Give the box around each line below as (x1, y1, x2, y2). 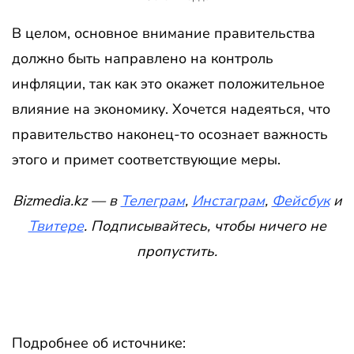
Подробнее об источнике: (12, 333, 186, 352)
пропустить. (137, 241, 217, 261)
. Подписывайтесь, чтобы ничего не (83, 216, 326, 235)
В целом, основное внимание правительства (12, 23, 315, 43)
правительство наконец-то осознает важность (12, 124, 328, 144)
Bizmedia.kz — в (12, 190, 121, 210)
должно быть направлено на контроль (12, 48, 273, 68)
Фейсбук (271, 190, 330, 210)
